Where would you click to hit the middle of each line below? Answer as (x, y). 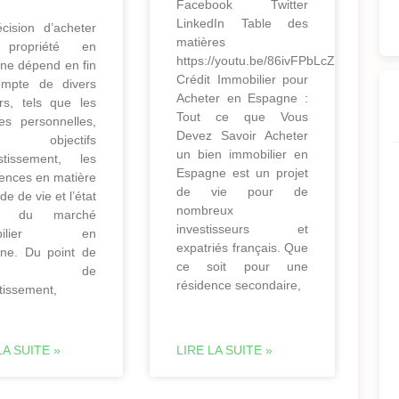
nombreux (205, 210)
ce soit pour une (242, 266)
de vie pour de (242, 191)
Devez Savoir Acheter (242, 135)
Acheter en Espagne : (242, 98)
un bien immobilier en (242, 154)
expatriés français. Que (242, 247)
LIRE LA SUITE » (224, 350)
